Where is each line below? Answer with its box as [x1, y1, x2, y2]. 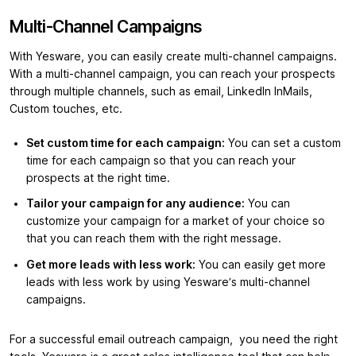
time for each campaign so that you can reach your [26, 153, 296, 167]
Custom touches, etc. [10, 102, 122, 115]
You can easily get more [195, 257, 326, 271]
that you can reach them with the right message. [26, 232, 281, 246]
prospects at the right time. [26, 171, 170, 184]
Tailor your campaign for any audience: [26, 197, 245, 211]
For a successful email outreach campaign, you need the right [10, 332, 338, 346]
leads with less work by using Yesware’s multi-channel [26, 275, 310, 288]
